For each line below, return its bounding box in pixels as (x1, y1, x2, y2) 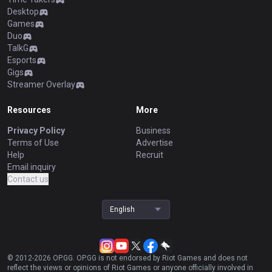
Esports (7, 55, 36, 65)
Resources (7, 105, 51, 115)
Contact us (7, 174, 49, 184)
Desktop (7, 7, 39, 16)
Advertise (136, 138, 173, 148)
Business (136, 126, 171, 135)
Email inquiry (7, 162, 56, 172)
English (110, 205, 135, 214)
